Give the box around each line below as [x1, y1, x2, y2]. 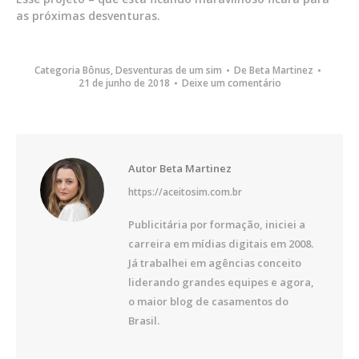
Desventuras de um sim [115, 63, 222, 78]
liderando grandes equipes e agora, [128, 275, 314, 290]
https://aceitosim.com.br [128, 185, 242, 200]
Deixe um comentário [181, 76, 281, 91]
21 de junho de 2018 [78, 76, 170, 91]
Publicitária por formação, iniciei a [128, 217, 305, 232]
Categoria [34, 63, 83, 78]
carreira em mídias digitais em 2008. [128, 236, 313, 252]
